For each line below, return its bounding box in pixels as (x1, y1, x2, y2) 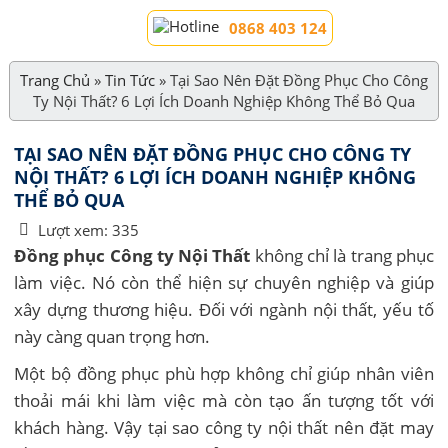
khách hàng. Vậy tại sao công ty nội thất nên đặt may (14, 415, 434, 439)
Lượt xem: (38, 220, 109, 240)
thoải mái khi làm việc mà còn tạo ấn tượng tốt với (14, 388, 434, 412)
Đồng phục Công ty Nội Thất (14, 243, 251, 267)
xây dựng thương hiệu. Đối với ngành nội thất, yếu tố (14, 297, 434, 321)
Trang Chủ (19, 70, 90, 90)
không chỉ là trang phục (250, 243, 434, 267)
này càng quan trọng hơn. (14, 324, 211, 348)
